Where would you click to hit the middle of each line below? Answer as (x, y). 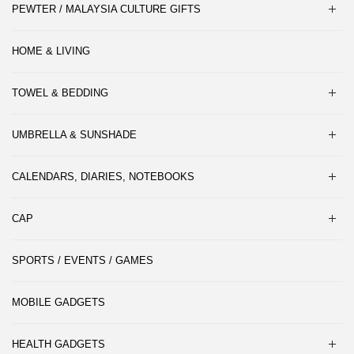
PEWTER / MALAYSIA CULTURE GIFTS (106, 9)
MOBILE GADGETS (58, 302)
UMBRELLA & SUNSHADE (74, 134)
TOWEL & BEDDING (60, 92)
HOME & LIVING (51, 51)
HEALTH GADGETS (58, 344)
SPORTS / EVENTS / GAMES (83, 260)
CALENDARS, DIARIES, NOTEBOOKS (103, 176)
